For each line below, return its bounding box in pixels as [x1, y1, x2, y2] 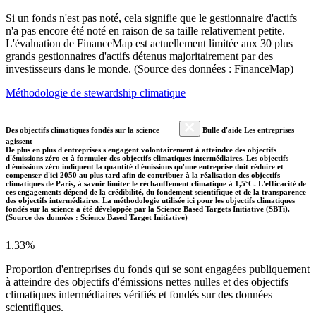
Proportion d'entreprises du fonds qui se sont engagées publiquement [6, 262, 310, 275]
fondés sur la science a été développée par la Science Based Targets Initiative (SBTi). [6, 204, 290, 213]
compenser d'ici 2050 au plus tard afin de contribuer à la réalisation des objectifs [6, 170, 280, 179]
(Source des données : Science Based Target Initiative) [6, 212, 188, 221]
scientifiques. [6, 300, 63, 313]
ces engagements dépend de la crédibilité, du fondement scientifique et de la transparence [6, 187, 306, 196]
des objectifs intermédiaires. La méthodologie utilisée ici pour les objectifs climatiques [6, 195, 295, 205]
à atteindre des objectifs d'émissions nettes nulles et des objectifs [6, 275, 288, 288]
